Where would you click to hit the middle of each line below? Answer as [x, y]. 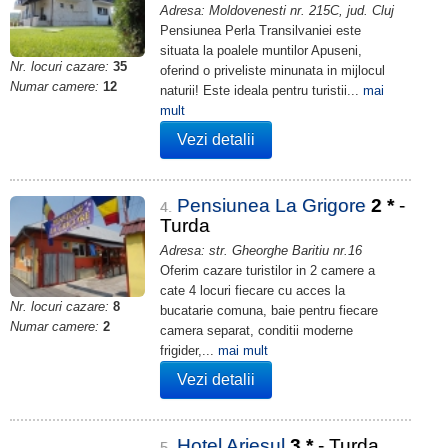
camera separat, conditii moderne [256, 330]
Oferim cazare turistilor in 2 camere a [267, 270]
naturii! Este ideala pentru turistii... [261, 90]
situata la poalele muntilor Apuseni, [261, 50]
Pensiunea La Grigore [274, 205]
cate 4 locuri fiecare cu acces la [252, 290]
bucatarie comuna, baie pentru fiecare [269, 310]
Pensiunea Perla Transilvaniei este [260, 30]
